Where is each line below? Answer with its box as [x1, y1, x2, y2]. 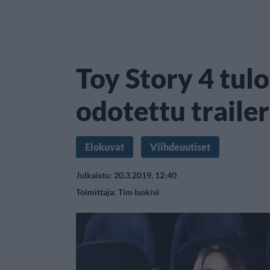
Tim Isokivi [118, 187, 159, 197]
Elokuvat [85, 141, 124, 152]
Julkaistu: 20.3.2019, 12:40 [76, 170, 177, 180]
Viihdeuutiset [150, 141, 210, 152]
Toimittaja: [76, 187, 118, 197]
